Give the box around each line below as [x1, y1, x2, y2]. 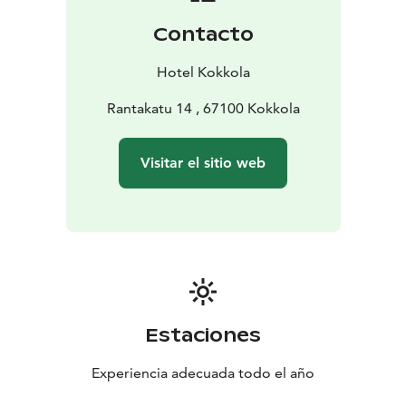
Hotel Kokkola [156, 63, 250, 82]
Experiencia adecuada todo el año [92, 364, 314, 382]
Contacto [152, 23, 254, 47]
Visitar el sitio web [140, 154, 266, 172]
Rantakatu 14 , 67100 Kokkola [106, 100, 300, 118]
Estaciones [145, 324, 261, 348]
